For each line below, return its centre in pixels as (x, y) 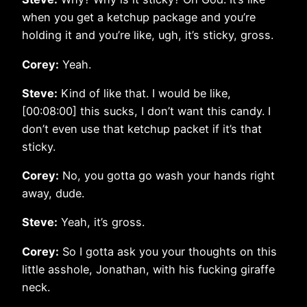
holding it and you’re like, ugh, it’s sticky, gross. (148, 35)
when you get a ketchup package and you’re (139, 17)
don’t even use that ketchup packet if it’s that (142, 128)
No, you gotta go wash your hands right (167, 176)
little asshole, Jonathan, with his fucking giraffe (148, 269)
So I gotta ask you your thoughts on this (168, 251)
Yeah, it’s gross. (101, 222)
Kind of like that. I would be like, (144, 93)
